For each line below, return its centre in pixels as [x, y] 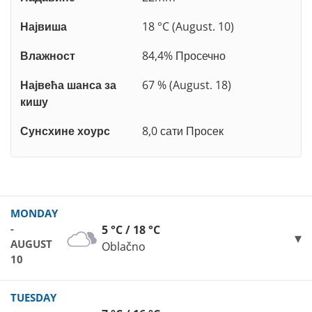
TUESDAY [33, 298]
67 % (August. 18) [187, 85]
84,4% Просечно [184, 56]
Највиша [44, 27]
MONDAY [34, 213]
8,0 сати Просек [183, 131]
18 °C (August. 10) [188, 27]
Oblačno [124, 247]
